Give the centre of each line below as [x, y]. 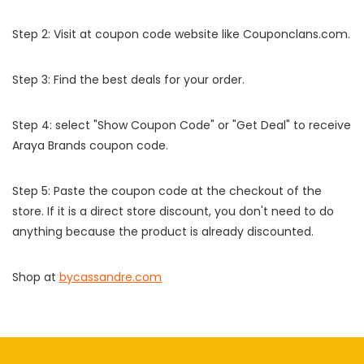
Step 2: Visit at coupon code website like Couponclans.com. [181, 35]
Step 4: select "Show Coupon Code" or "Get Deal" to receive [182, 126]
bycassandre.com [110, 277]
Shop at [36, 277]
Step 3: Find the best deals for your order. [128, 80]
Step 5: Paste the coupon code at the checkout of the [167, 191]
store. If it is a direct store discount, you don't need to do [173, 212]
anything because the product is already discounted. [163, 232]
